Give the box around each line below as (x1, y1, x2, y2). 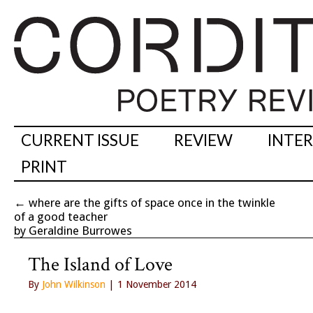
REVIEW (174, 131, 233, 150)
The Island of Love (28, 252, 173, 278)
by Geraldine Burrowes (14, 224, 132, 238)
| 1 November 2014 (105, 279, 196, 291)
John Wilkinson (42, 279, 105, 291)
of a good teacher (14, 210, 108, 224)
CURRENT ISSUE (21, 131, 139, 150)
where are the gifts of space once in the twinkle (29, 196, 275, 210)
